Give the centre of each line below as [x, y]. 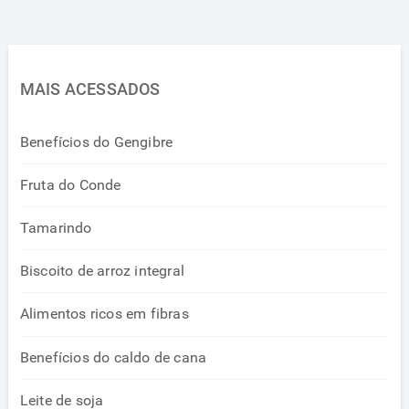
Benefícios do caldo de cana [113, 357]
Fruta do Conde [70, 184]
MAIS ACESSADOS [90, 89]
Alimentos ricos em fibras [104, 314]
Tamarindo [56, 228]
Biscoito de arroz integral [102, 271]
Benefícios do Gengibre [96, 142]
